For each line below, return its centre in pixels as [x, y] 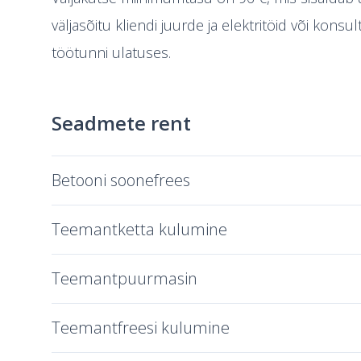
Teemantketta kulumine [139, 229]
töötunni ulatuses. [111, 52]
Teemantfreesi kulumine [141, 328]
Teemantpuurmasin [124, 278]
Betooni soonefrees [121, 180]
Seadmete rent [121, 123]
